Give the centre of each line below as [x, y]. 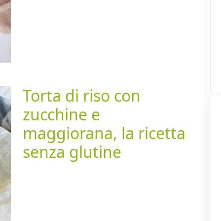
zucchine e [61, 114]
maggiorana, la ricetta [104, 133]
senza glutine [72, 151]
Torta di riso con [82, 95]
